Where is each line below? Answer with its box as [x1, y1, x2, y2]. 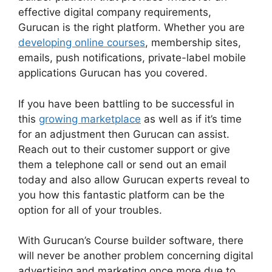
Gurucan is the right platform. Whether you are [18, 21, 245, 34]
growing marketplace [39, 112, 141, 125]
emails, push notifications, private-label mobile [18, 52, 246, 64]
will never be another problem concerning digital [18, 250, 253, 262]
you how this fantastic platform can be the [18, 188, 225, 201]
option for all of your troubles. [18, 203, 162, 216]
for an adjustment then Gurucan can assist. [18, 127, 229, 140]
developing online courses [18, 36, 145, 49]
